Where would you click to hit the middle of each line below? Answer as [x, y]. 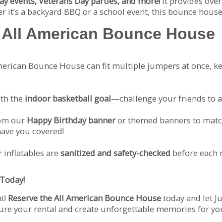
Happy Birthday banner [71, 120]
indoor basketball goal [68, 99]
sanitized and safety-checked [115, 153]
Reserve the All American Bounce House [84, 198]
